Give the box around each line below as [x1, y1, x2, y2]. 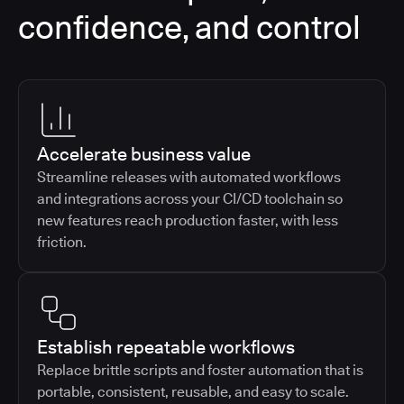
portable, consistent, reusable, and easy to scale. [37, 382, 349, 400]
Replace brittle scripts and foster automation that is [37, 361, 363, 379]
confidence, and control [18, 6, 361, 47]
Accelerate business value [37, 142, 251, 165]
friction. [37, 233, 87, 251]
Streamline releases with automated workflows [37, 168, 341, 186]
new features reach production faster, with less [37, 211, 338, 229]
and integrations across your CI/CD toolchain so [37, 189, 343, 207]
